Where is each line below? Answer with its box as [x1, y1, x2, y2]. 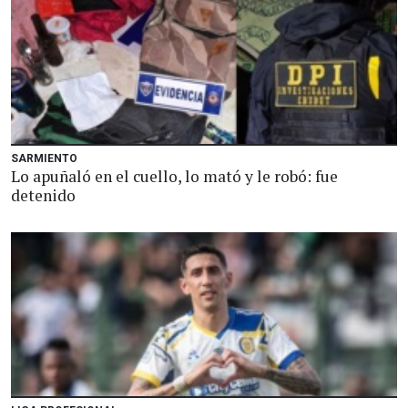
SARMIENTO [11, 152, 77, 165]
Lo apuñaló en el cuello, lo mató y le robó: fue [11, 166, 338, 187]
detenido [11, 185, 76, 206]
